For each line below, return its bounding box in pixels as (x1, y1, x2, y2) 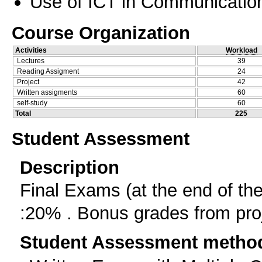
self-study (17, 99, 47, 108)
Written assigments (17, 88, 77, 97)
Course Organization (12, 22, 190, 44)
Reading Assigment (17, 67, 79, 76)
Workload (225, 46, 257, 55)
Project (17, 78, 39, 87)
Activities (15, 46, 47, 55)
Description (20, 157, 119, 178)
